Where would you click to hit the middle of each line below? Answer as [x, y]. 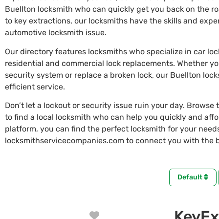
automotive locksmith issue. [56, 33]
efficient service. [35, 87]
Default [191, 177]
